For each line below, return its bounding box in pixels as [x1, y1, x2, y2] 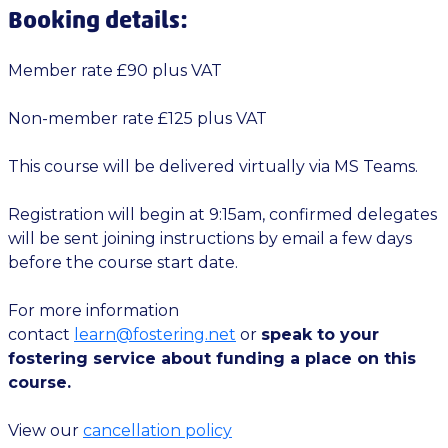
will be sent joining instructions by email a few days [8, 229, 412, 248]
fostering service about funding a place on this [8, 349, 416, 368]
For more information [8, 301, 179, 320]
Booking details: [8, 5, 188, 34]
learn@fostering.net [74, 325, 236, 344]
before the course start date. [8, 253, 238, 272]
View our [8, 421, 83, 440]
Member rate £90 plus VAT [8, 61, 222, 80]
